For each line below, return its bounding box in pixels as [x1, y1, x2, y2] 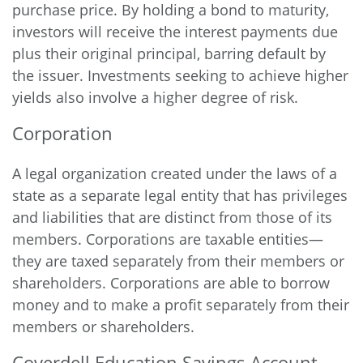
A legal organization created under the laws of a [12, 164, 337, 183]
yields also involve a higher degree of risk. [12, 88, 298, 107]
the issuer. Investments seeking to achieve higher [12, 66, 348, 85]
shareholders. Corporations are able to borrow [12, 273, 330, 293]
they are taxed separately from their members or [12, 251, 344, 271]
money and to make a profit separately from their [12, 295, 349, 314]
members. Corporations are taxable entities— [12, 229, 323, 249]
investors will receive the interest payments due [12, 22, 338, 41]
